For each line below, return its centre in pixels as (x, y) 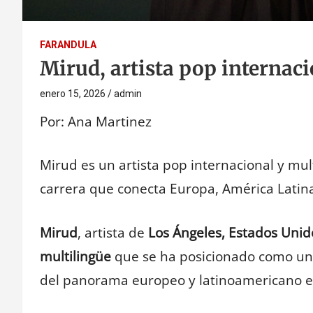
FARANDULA (68, 44)
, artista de (113, 232)
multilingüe (75, 256)
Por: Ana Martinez (96, 121)
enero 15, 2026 (73, 93)
